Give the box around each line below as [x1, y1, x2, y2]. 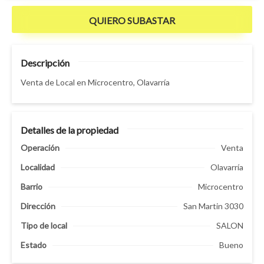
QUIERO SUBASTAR [89, 15, 175, 26]
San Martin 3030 [183, 201, 243, 211]
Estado [21, 240, 47, 250]
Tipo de [21, 220, 51, 230]
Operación [21, 143, 60, 153]
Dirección [21, 201, 55, 211]
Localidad [21, 162, 55, 172]
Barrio [21, 181, 42, 192]
